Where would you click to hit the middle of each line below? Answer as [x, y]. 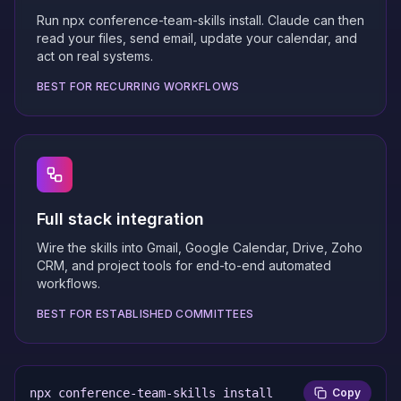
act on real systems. [95, 56]
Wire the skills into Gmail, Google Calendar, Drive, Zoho [200, 247]
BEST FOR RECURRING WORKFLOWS [138, 86]
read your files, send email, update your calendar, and [197, 38]
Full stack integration [120, 219]
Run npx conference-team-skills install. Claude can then [200, 20]
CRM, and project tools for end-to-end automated [184, 265]
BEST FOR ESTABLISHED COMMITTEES [145, 314]
